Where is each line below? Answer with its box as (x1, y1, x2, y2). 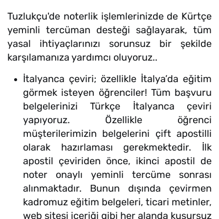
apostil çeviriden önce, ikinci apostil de (23, 155, 212, 167)
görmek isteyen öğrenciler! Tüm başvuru (23, 87, 212, 99)
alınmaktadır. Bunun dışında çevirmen (23, 182, 212, 195)
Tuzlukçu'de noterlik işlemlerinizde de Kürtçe (7, 10, 212, 22)
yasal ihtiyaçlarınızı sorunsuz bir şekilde (7, 38, 212, 50)
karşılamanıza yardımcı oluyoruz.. (7, 51, 160, 64)
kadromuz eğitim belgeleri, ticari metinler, (23, 196, 212, 208)
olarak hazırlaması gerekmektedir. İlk (23, 141, 212, 153)
